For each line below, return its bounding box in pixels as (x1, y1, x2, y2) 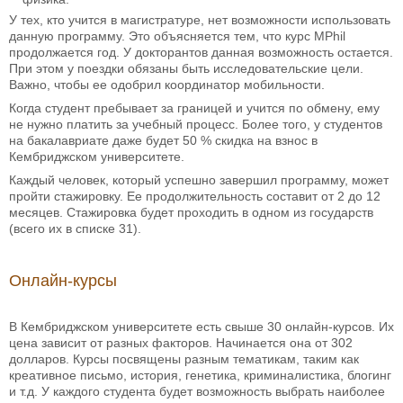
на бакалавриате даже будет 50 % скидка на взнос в (9, 133, 318, 148)
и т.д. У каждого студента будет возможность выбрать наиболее (9, 384, 385, 399)
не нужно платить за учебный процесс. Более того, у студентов (9, 117, 382, 132)
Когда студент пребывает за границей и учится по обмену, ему (9, 101, 380, 116)
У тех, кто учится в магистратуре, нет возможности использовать (9, 13, 390, 28)
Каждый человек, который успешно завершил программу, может (9, 173, 389, 188)
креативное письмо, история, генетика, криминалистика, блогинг (9, 368, 391, 383)
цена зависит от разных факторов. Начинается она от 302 (9, 336, 353, 351)
